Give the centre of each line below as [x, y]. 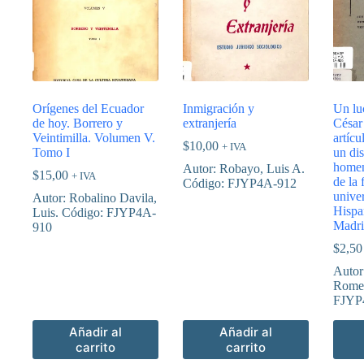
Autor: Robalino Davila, [95, 197]
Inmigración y [219, 108]
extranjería [210, 123]
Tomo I [51, 152]
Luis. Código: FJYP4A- [94, 212]
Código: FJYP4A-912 [240, 183]
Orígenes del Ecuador [88, 108]
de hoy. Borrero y [78, 123]
